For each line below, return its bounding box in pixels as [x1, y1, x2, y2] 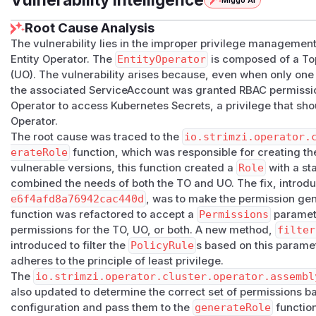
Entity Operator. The [11, 53, 116, 66]
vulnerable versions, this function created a [11, 162, 237, 175]
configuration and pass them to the [11, 301, 193, 315]
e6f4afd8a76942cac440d [11, 193, 145, 206]
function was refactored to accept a [11, 208, 197, 221]
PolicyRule [130, 239, 195, 253]
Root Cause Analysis [25, 20, 155, 37]
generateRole [195, 301, 272, 315]
